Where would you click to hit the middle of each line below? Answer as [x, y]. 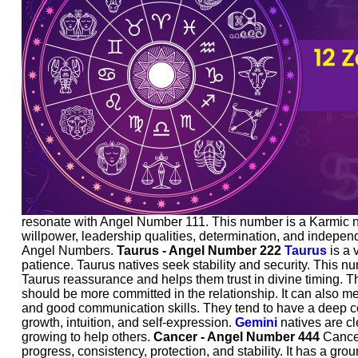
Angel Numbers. [69, 251]
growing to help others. [88, 337]
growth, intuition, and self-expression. [128, 322]
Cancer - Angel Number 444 [237, 337]
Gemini [256, 322]
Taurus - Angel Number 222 [199, 251]
